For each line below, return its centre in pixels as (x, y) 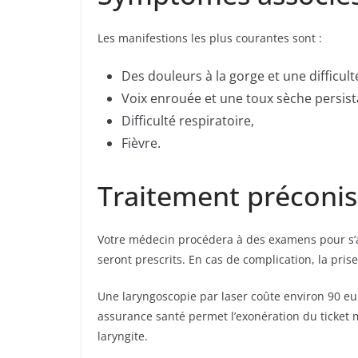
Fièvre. (141, 143)
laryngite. (123, 336)
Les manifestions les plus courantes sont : (210, 38)
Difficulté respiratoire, (188, 121)
